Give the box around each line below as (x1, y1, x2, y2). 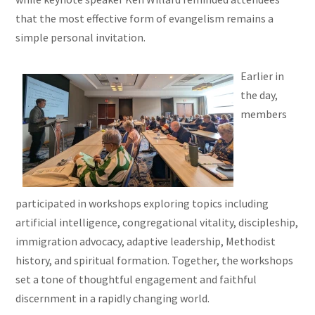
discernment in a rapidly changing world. (15, 291, 210, 306)
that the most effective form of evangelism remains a (15, 11, 274, 26)
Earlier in (240, 69, 285, 84)
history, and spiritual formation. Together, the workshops (15, 253, 294, 268)
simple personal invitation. (15, 30, 146, 45)
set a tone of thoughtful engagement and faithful (15, 272, 257, 287)
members (240, 107, 288, 122)
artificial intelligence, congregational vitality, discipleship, (15, 215, 299, 230)
